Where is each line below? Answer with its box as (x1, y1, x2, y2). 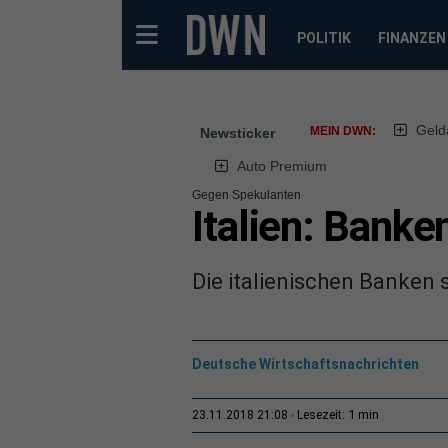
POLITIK (296, 30, 351, 46)
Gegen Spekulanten (192, 188, 301, 202)
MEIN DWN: (310, 124, 376, 138)
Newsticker (200, 125, 275, 141)
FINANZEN (377, 30, 446, 46)
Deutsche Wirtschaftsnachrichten (192, 355, 419, 372)
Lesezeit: (297, 407, 348, 422)
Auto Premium (236, 158, 327, 174)
